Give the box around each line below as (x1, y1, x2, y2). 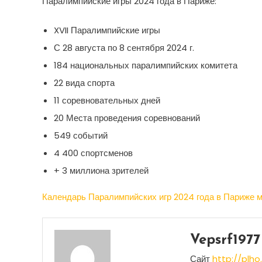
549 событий (54, 129, 108, 142)
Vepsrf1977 (189, 233, 260, 247)
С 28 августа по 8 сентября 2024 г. (54, 42, 194, 54)
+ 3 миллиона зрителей (54, 164, 149, 177)
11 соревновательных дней (54, 94, 160, 106)
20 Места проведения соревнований (54, 112, 200, 124)
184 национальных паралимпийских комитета (54, 59, 237, 71)
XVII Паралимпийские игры (54, 24, 160, 36)
